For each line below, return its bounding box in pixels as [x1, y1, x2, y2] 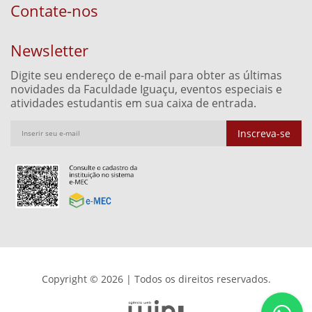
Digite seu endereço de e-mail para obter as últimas [10, 67, 282, 83]
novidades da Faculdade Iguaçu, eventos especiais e [10, 81, 282, 97]
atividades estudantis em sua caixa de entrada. [10, 95, 256, 111]
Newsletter [10, 39, 88, 61]
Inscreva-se [237, 126, 290, 140]
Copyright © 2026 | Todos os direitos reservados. [41, 272, 271, 286]
